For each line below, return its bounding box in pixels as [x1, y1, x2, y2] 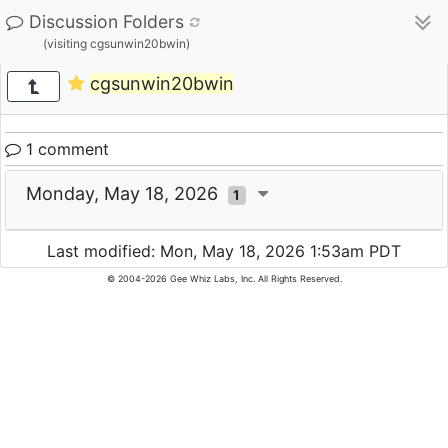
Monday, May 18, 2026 [26, 183, 228, 204]
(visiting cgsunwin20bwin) [43, 36, 190, 51]
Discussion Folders [29, 11, 184, 32]
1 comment [21, 139, 109, 159]
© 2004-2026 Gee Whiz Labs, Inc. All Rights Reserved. [106, 273, 342, 285]
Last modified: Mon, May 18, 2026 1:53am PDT [47, 241, 401, 262]
